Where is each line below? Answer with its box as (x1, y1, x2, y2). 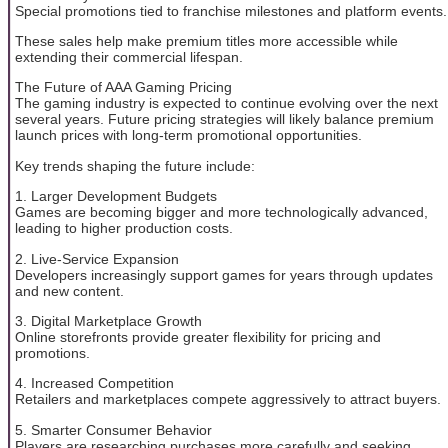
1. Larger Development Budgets (15, 188, 217, 205)
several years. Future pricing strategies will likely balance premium (15, 111, 434, 128)
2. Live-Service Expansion (15, 250, 179, 267)
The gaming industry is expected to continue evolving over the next (15, 95, 438, 112)
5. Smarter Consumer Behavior (15, 421, 212, 438)
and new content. (15, 282, 124, 299)
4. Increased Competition (15, 375, 174, 392)
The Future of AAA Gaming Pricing (15, 79, 232, 96)
